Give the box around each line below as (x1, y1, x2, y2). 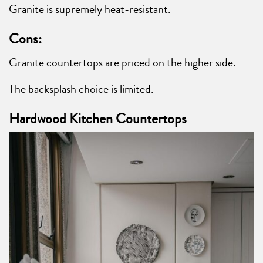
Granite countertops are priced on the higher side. (9, 54, 236, 72)
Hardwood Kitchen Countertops (9, 109, 187, 129)
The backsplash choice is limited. (9, 80, 154, 98)
